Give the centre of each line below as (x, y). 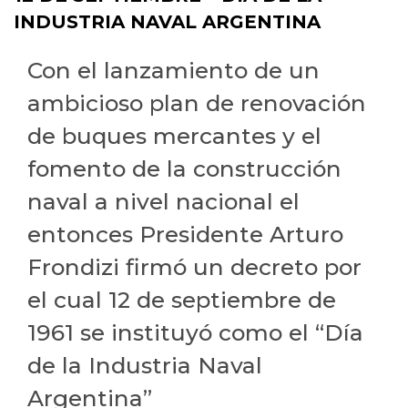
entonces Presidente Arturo (185, 235)
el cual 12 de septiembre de (182, 300)
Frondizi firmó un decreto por (194, 267)
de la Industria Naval (145, 366)
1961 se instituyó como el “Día (195, 333)
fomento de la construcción (184, 169)
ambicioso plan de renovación (197, 103)
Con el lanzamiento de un (173, 71)
